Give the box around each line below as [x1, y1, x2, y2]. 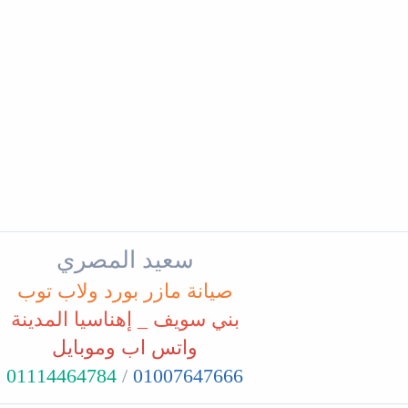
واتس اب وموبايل [52, 335, 198, 359]
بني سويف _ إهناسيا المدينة [10, 307, 240, 331]
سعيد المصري [56, 246, 194, 273]
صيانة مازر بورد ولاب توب [16, 279, 233, 302]
